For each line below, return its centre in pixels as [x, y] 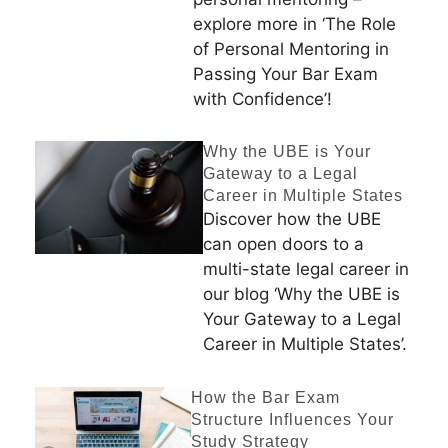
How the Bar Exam [265, 397]
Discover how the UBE [292, 219]
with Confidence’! [262, 98]
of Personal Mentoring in [290, 48]
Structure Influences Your [292, 419]
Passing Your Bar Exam [285, 73]
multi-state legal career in [306, 269]
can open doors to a [284, 244]
